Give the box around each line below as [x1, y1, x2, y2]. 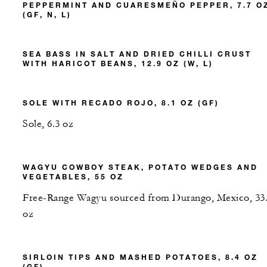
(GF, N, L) [23, 9, 72, 19]
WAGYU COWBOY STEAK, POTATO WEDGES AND [23, 162, 258, 172]
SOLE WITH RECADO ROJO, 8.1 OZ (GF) [23, 97, 219, 107]
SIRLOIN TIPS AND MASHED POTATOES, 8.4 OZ [23, 252, 258, 262]
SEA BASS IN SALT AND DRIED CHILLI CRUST [23, 48, 252, 58]
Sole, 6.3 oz [23, 117, 73, 130]
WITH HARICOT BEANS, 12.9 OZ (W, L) [23, 58, 213, 68]
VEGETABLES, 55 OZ [23, 171, 124, 181]
